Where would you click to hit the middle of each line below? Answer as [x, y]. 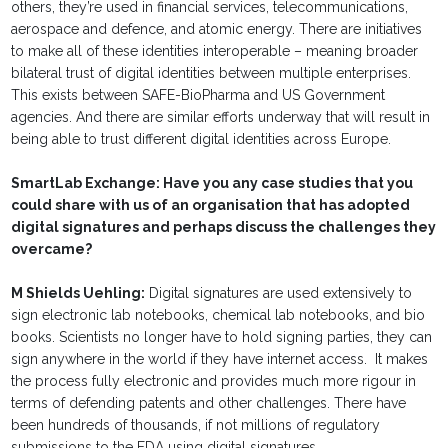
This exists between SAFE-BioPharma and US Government [198, 95]
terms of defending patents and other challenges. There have [209, 403]
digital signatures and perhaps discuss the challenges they [224, 227]
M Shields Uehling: [78, 293]
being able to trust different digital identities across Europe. [201, 139]
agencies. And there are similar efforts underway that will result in [221, 117]
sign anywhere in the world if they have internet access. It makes [220, 359]
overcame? [52, 249]
